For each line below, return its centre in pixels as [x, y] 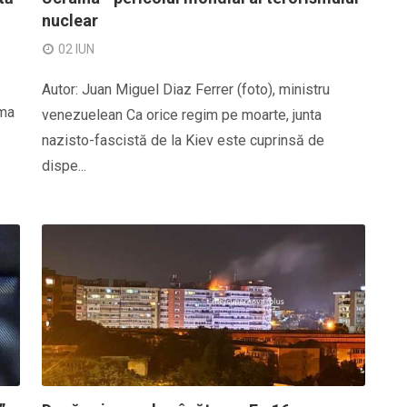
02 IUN [76, 49]
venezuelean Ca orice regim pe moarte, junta [182, 115]
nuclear [70, 20]
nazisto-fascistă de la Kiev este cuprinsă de [183, 140]
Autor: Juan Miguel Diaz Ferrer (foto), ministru [186, 89]
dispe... [64, 166]
